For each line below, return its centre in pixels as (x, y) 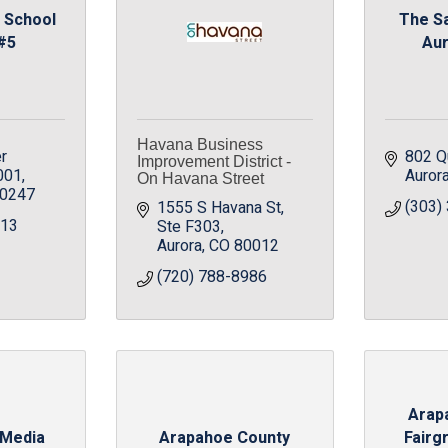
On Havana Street (200, 178)
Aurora (179, 246)
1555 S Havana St (218, 208)
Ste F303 (188, 227)
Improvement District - (213, 161)
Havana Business (199, 144)
